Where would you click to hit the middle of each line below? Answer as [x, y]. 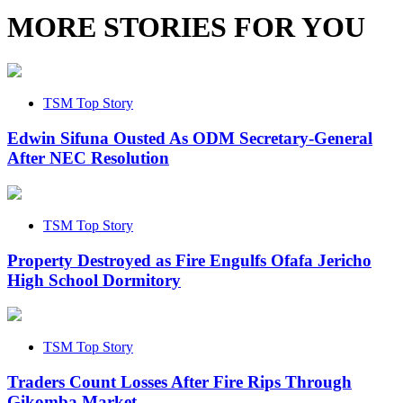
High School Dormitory [94, 280]
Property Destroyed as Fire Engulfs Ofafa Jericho [189, 260]
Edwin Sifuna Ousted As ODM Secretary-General [190, 139]
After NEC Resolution [88, 158]
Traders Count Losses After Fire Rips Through [179, 382]
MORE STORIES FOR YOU [186, 27]
